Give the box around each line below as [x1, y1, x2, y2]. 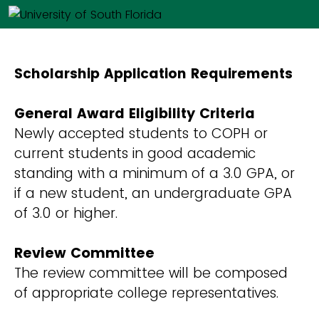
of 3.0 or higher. [14, 204, 117, 224]
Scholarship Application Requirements [14, 64, 293, 84]
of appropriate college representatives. [14, 283, 283, 303]
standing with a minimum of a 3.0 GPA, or [14, 164, 295, 184]
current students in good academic [14, 144, 256, 164]
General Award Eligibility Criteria [14, 104, 255, 124]
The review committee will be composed [14, 263, 288, 283]
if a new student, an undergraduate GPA [14, 184, 292, 204]
